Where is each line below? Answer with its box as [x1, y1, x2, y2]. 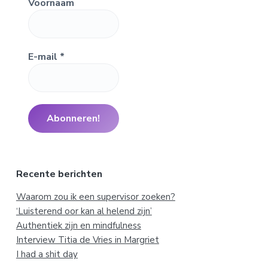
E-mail [28, 50, 60, 63]
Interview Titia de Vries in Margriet [16, 233, 159, 246]
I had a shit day [16, 248, 78, 260]
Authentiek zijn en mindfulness [16, 219, 141, 232]
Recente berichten [16, 167, 102, 181]
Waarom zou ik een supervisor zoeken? [16, 190, 175, 203]
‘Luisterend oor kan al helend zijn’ [16, 205, 152, 217]
